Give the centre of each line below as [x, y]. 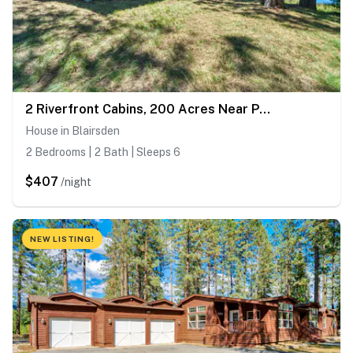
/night [76, 182]
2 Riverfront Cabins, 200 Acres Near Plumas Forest [265, 110]
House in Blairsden [72, 131]
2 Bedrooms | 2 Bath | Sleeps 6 [103, 152]
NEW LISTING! [62, 239]
